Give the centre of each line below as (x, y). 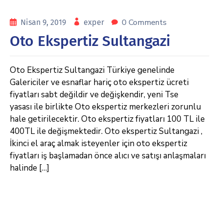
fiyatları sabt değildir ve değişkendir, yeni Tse (94, 95)
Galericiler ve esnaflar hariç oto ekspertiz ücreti (99, 82)
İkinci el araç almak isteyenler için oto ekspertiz (99, 143)
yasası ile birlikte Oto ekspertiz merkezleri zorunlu (105, 107)
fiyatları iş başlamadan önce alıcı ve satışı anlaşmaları (108, 156)
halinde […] (30, 168)
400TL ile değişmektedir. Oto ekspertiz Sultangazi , (106, 131)
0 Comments (144, 22)
